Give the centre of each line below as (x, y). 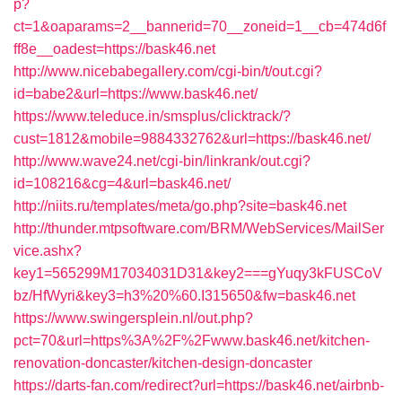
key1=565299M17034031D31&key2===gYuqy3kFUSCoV (198, 273)
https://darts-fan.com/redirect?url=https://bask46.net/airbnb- (199, 385)
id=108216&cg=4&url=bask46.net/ (122, 184)
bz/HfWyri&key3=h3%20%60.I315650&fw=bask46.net (184, 296)
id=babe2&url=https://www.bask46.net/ (135, 94)
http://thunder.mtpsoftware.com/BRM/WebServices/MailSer (199, 228)
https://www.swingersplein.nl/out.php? (133, 318)
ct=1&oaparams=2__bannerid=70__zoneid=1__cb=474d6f (200, 26)
